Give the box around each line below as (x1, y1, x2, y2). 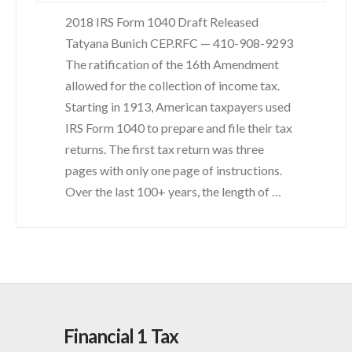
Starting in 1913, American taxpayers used (64, 99, 291, 115)
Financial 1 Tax (63, 324, 179, 347)
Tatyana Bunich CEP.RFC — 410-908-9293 (64, 35, 293, 51)
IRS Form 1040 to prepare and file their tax (64, 120, 292, 136)
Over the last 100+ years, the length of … (64, 184, 281, 200)
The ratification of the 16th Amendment (64, 57, 279, 72)
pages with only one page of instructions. (64, 163, 282, 178)
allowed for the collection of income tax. (64, 78, 280, 93)
